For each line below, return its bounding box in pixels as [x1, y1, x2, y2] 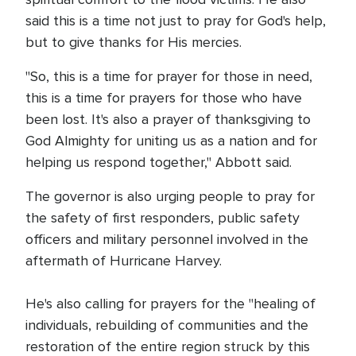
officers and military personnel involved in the [25, 230, 308, 248]
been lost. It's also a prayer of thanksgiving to [25, 110, 311, 128]
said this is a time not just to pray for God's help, [25, 12, 326, 29]
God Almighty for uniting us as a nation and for [25, 132, 317, 149]
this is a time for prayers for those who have [25, 89, 302, 106]
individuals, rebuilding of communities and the [25, 316, 308, 334]
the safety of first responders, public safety [25, 209, 300, 226]
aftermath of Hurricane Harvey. [25, 252, 222, 269]
